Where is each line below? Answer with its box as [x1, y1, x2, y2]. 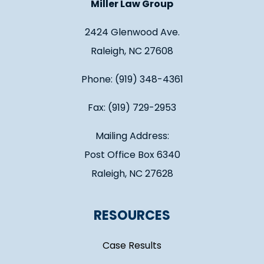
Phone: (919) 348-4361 [81, 72, 183, 87]
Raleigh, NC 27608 [91, 44, 173, 58]
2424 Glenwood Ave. [84, 25, 180, 39]
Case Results [103, 239, 161, 253]
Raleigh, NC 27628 [91, 167, 173, 181]
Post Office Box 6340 [84, 148, 180, 162]
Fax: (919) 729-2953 [88, 101, 176, 115]
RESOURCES [94, 206, 170, 225]
